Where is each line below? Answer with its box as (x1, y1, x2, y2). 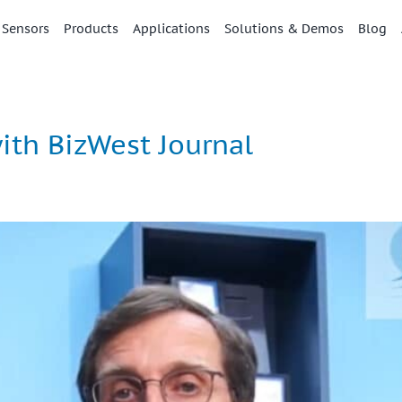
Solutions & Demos (223, 20, 344, 37)
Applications (132, 20, 210, 37)
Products (63, 20, 118, 37)
